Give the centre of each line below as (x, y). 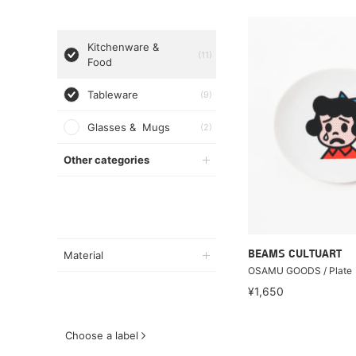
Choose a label (102, 335)
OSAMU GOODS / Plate (300, 271)
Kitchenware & (123, 47)
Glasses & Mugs (129, 127)
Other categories (106, 160)
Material (83, 255)
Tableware (113, 95)
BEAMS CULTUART (295, 255)
